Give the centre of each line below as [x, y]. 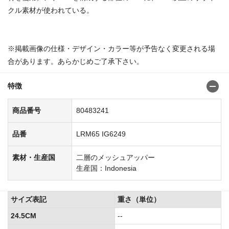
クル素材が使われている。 [61, 10]
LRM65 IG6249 [101, 134]
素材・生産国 [34, 158]
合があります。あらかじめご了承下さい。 [76, 62]
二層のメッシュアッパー [116, 158]
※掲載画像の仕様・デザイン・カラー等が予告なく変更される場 [111, 49]
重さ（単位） [139, 200]
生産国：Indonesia [106, 168]
